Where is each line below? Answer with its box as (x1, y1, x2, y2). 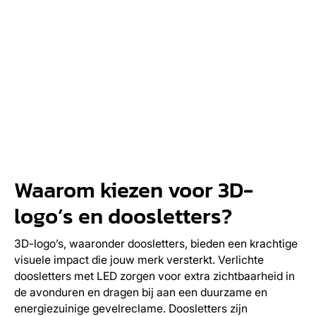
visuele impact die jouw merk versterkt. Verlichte (13, 253, 264, 267)
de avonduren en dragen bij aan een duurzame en (13, 286, 267, 300)
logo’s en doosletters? (13, 199, 232, 233)
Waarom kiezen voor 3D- (13, 173, 253, 207)
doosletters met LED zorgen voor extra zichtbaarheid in (13, 269, 295, 284)
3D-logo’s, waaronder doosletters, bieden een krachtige (13, 237, 298, 251)
